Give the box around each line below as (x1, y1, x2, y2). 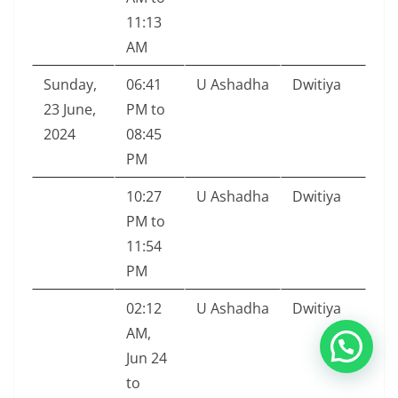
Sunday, (44, 75, 97, 95)
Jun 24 (126, 348, 167, 369)
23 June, (44, 99, 96, 120)
